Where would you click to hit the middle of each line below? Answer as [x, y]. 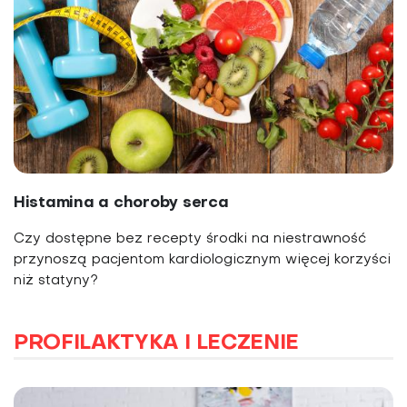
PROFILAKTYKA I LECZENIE [157, 344]
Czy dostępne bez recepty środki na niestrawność [190, 239]
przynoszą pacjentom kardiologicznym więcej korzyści [202, 260]
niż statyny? [56, 281]
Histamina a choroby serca [121, 203]
